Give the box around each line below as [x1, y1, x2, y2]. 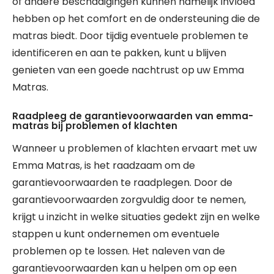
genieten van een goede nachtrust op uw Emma [12, 63, 244, 77]
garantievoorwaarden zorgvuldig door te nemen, [12, 193, 246, 207]
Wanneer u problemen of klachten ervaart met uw [12, 141, 257, 155]
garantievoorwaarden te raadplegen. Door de [12, 176, 232, 190]
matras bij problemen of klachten [12, 119, 177, 132]
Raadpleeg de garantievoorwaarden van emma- [12, 109, 253, 122]
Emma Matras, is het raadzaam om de [12, 158, 195, 172]
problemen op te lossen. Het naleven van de [12, 244, 225, 258]
